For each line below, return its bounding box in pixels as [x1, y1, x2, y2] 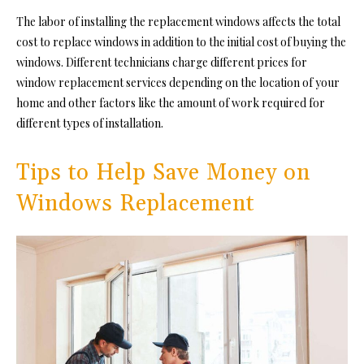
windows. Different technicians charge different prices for [16, 54, 307, 71]
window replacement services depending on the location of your [16, 75, 340, 91]
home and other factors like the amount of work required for [16, 95, 325, 111]
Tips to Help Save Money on [16, 159, 310, 188]
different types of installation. [16, 115, 163, 132]
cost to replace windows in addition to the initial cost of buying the [16, 34, 346, 50]
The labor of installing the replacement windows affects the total [16, 14, 340, 30]
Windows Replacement [16, 190, 254, 219]
